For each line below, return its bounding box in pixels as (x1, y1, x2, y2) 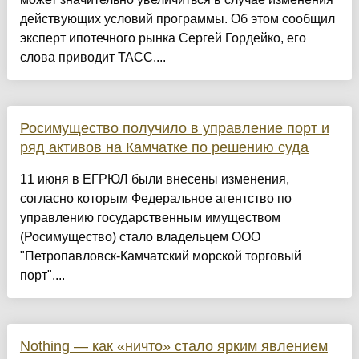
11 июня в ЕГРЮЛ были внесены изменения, (19, 172, 289, 187)
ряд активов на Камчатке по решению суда (19, 139, 309, 156)
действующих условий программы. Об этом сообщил (19, 12, 335, 26)
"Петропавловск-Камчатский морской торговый (19, 249, 301, 264)
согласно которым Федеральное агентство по (19, 192, 292, 206)
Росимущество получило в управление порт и (19, 120, 329, 137)
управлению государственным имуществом (19, 211, 280, 225)
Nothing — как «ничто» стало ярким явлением (19, 338, 328, 355)
